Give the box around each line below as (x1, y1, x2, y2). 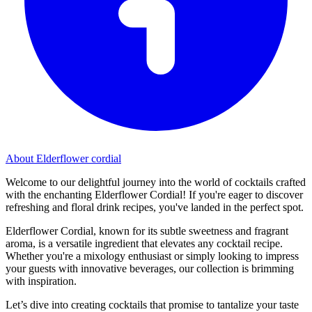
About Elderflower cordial (6, 152, 121, 164)
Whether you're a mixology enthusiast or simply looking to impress (6, 249, 299, 262)
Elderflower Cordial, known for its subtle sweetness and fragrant (6, 224, 288, 237)
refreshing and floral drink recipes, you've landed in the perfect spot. (6, 201, 304, 213)
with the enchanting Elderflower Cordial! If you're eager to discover (6, 188, 303, 201)
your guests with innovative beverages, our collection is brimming (6, 262, 294, 274)
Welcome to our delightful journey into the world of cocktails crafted (6, 175, 306, 188)
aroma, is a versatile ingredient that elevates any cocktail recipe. (6, 237, 283, 249)
